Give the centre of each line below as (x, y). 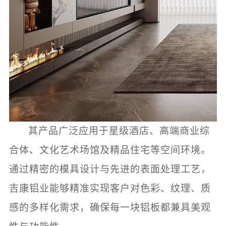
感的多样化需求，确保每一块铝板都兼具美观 (110, 208)
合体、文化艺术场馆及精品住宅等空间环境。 (110, 150)
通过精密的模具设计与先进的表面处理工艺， (110, 169)
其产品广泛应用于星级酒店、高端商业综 (119, 131)
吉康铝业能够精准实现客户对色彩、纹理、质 (110, 189)
